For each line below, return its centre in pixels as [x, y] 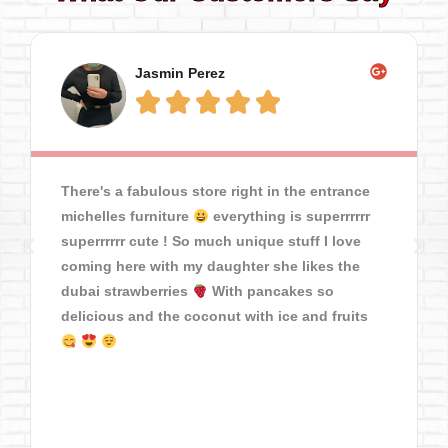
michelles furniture [127, 216]
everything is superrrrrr [289, 216]
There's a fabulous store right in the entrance [215, 191]
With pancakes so [270, 291]
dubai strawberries [126, 291]
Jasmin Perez [180, 73]
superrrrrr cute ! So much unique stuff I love [211, 241]
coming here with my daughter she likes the [210, 266]
